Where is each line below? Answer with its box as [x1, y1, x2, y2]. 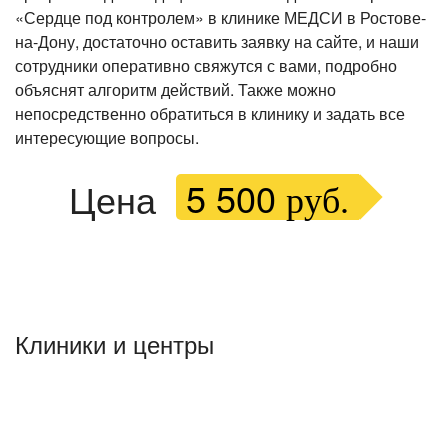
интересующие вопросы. [15, 126, 199, 149]
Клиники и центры [15, 326, 214, 361]
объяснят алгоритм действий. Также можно [15, 78, 336, 101]
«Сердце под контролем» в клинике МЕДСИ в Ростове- [15, 6, 426, 29]
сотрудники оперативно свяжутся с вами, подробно [15, 54, 397, 77]
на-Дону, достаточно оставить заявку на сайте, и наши [15, 30, 419, 53]
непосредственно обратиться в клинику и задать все [15, 102, 405, 125]
